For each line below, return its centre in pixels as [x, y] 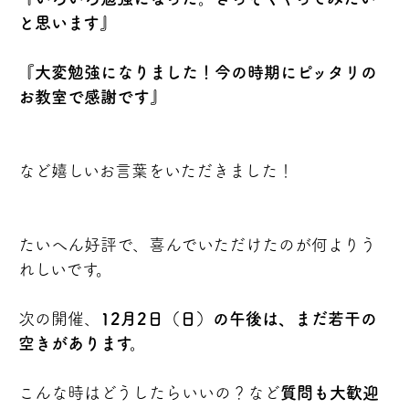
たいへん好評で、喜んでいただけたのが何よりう [197, 245]
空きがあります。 [82, 343]
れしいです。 [65, 269]
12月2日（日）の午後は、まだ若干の [239, 319]
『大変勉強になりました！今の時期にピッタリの [198, 72]
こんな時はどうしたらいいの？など [149, 393]
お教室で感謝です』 [92, 97]
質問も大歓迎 [330, 393]
